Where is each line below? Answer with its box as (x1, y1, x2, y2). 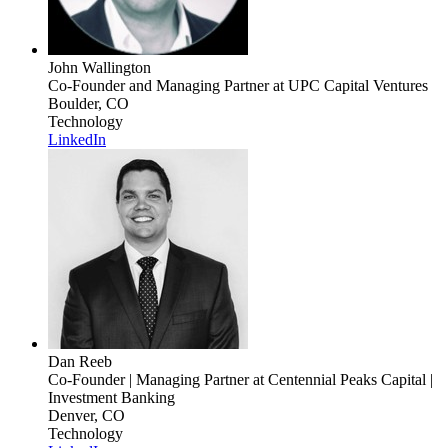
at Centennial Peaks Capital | (249, 371, 433, 389)
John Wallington (48, 59, 151, 77)
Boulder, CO (48, 95, 129, 113)
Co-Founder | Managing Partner (48, 371, 249, 389)
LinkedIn (48, 131, 106, 149)
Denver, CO (48, 407, 125, 425)
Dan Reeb (48, 353, 112, 371)
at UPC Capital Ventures (269, 77, 428, 95)
